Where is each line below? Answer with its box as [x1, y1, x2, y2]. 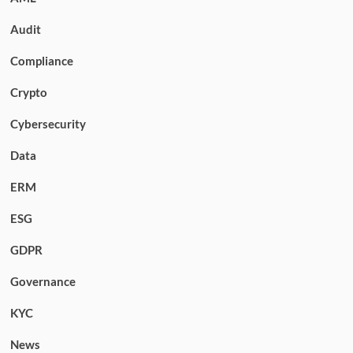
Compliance [9, 53, 73, 68]
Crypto [9, 84, 47, 99]
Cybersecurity [9, 116, 86, 131]
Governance [9, 273, 76, 288]
